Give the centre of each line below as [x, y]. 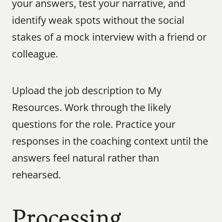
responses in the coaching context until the [110, 141]
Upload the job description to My [87, 90]
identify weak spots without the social [98, 20]
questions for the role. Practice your [94, 124]
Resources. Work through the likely [91, 107]
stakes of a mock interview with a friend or [109, 37]
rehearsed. [36, 175]
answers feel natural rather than [85, 158]
